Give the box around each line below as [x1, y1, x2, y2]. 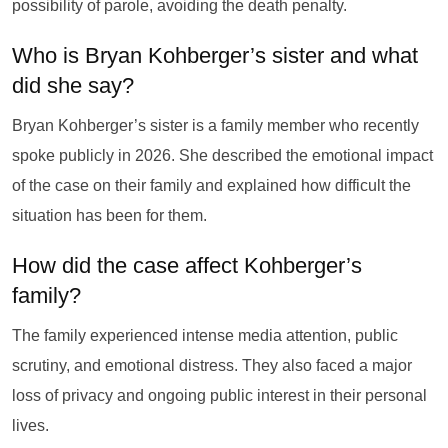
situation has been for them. [12, 207, 207, 224]
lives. [12, 417, 49, 434]
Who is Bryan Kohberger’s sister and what [12, 43, 418, 68]
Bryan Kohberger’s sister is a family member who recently [12, 117, 419, 134]
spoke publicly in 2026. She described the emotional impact [12, 147, 433, 164]
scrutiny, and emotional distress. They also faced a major [12, 357, 412, 374]
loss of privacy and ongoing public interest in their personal [12, 387, 427, 404]
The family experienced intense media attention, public [12, 327, 398, 344]
